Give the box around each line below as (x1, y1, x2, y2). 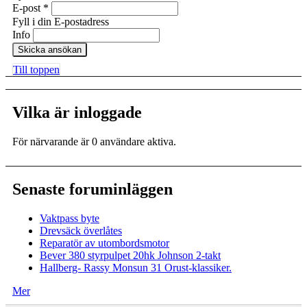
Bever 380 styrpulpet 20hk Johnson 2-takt (40, 249, 221, 261)
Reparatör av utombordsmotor (40, 237, 169, 249)
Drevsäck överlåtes (40, 225, 122, 236)
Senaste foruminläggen (12, 180, 173, 199)
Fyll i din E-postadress (12, 16, 109, 28)
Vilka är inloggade (12, 103, 142, 122)
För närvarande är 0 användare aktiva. (12, 136, 176, 148)
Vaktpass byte (40, 212, 99, 224)
